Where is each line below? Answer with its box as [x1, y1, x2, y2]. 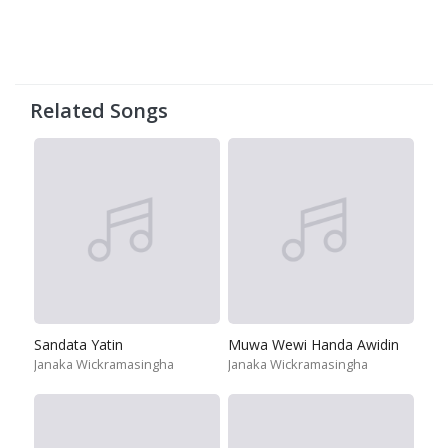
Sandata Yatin [34, 335, 123, 354]
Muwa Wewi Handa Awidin [228, 335, 399, 354]
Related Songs [30, 97, 168, 124]
